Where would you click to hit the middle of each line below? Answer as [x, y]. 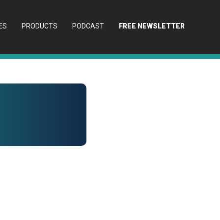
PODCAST [88, 26]
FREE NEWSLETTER [152, 26]
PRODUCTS [40, 26]
